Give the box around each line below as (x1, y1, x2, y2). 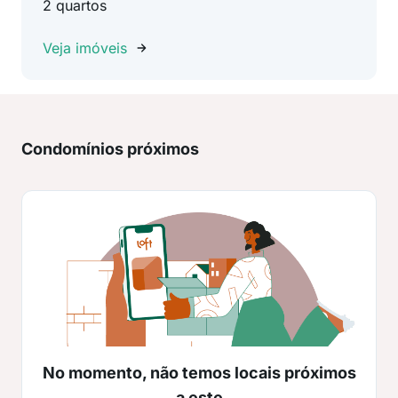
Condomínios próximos (21, 139, 199, 158)
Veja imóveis (43, 39, 127, 57)
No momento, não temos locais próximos (42, 363, 356, 383)
